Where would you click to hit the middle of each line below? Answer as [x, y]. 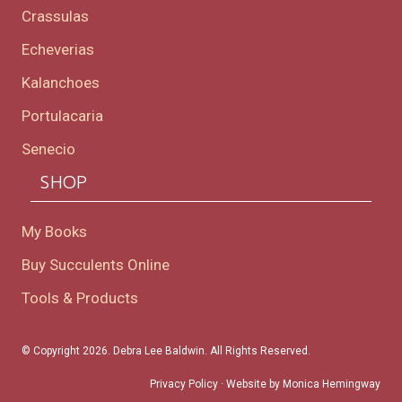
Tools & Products [80, 298]
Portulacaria [62, 116]
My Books [54, 232]
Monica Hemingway [332, 385]
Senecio [48, 149]
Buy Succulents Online [96, 265]
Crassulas [55, 17]
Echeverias [58, 50]
